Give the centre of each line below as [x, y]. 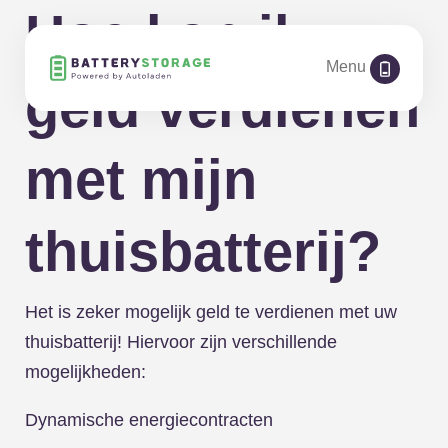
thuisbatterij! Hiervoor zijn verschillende [181, 342]
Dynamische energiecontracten [149, 420]
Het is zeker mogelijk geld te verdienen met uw [211, 312]
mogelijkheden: [85, 372]
